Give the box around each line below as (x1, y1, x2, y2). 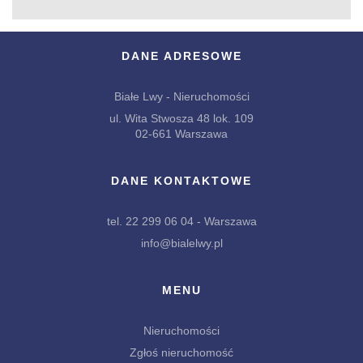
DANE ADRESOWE (121, 49, 242, 62)
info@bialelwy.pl (140, 237, 223, 250)
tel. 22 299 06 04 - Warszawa (106, 215, 257, 228)
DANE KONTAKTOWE (111, 174, 252, 187)
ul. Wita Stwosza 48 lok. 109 (109, 112, 254, 125)
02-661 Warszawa (135, 127, 228, 140)
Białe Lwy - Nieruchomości (113, 90, 250, 103)
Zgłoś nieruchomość (130, 346, 233, 359)
